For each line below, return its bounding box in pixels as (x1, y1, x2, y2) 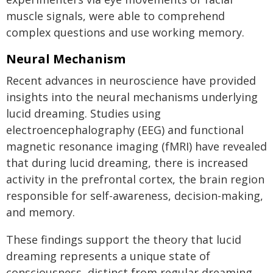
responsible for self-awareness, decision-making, (6, 188, 263, 203)
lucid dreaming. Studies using (6, 106, 161, 121)
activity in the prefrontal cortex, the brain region (6, 172, 264, 186)
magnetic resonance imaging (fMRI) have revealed (6, 139, 267, 154)
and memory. (6, 205, 75, 219)
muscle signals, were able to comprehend (6, 9, 225, 23)
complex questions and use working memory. (6, 25, 244, 40)
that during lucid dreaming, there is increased (6, 155, 248, 170)
